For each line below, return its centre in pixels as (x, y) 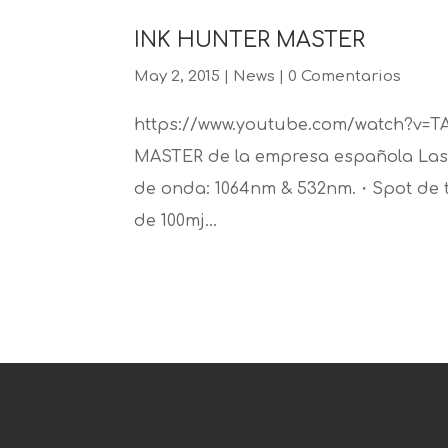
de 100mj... (176, 221)
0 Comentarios (345, 76)
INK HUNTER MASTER (250, 40)
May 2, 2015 (177, 76)
